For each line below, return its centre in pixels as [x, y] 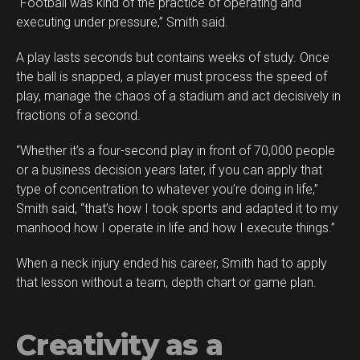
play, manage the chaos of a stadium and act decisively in [178, 96]
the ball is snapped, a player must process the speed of [172, 76]
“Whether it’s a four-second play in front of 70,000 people [176, 150]
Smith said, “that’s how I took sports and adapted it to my [177, 208]
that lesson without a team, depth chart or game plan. [166, 282]
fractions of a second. [78, 115]
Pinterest [239, 37]
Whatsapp [242, 60]
